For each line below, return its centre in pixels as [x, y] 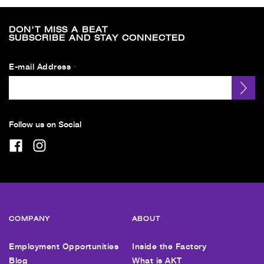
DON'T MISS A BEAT [58, 29]
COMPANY [29, 218]
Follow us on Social [45, 124]
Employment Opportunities [64, 246]
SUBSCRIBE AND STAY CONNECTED [97, 38]
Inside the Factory [169, 246]
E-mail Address [40, 66]
